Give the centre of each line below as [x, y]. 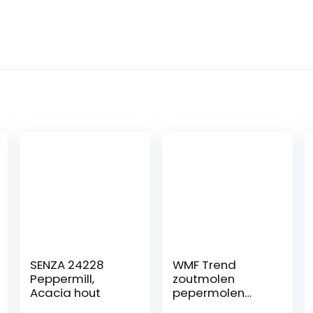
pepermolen [209, 293]
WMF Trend [205, 265]
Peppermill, [63, 279]
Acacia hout [66, 293]
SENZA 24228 [67, 265]
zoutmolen [204, 279]
